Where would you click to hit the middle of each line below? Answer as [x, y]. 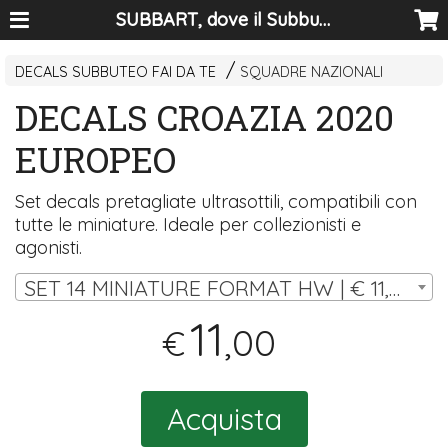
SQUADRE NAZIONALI [312, 72]
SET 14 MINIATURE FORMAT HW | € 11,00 [395, 287]
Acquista [224, 418]
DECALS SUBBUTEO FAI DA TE [116, 72]
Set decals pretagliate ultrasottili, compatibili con [216, 202]
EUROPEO [96, 159]
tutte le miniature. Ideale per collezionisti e [188, 225]
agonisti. [49, 248]
